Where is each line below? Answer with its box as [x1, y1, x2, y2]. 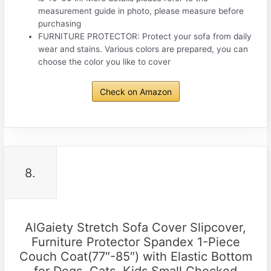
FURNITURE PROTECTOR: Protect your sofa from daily [38, 31, 252, 42]
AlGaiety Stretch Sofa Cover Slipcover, [25, 220, 246, 235]
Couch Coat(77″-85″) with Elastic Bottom [19, 249, 252, 264]
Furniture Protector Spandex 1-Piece [31, 234, 240, 249]
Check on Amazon [99, 86, 172, 97]
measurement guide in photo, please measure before [38, 6, 244, 16]
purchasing [38, 19, 82, 29]
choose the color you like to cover [38, 57, 171, 67]
